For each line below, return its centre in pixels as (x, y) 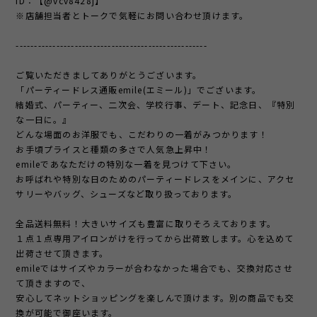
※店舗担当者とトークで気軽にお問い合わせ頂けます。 (132, 16)
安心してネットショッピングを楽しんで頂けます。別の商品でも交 (155, 298)
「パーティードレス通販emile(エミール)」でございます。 (139, 90)
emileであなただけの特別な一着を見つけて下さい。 (126, 164)
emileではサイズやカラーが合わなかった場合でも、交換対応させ (154, 268)
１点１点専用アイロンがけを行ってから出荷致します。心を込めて (155, 238)
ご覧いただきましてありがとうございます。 (109, 75)
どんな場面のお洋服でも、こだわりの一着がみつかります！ (142, 134)
